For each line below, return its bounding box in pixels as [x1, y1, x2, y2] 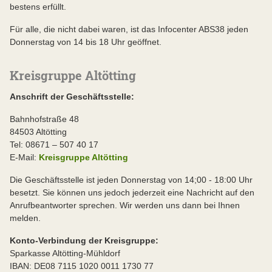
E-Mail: [10, 152, 39, 162]
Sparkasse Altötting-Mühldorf [10, 248, 120, 258]
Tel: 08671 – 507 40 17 [10, 140, 98, 149]
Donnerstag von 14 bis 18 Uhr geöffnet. [10, 37, 161, 47]
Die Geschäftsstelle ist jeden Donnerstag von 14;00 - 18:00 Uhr [10, 175, 253, 185]
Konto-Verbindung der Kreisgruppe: [10, 236, 158, 245]
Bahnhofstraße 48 [10, 114, 79, 124]
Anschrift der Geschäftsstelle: [10, 92, 134, 101]
